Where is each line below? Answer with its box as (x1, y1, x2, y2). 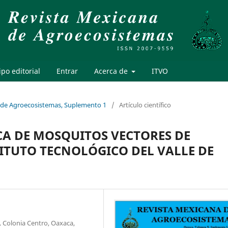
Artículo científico (119, 100, 171, 109)
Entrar (56, 66, 78, 76)
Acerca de (94, 66, 130, 76)
